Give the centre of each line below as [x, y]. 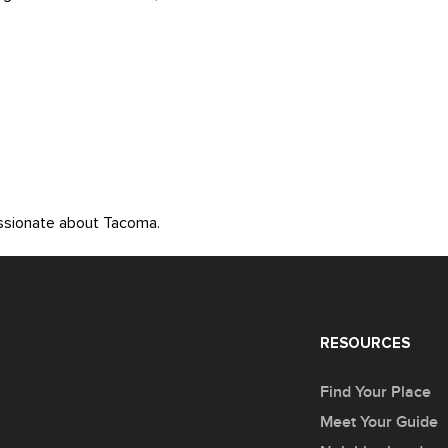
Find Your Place [375, 392]
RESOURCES [365, 343]
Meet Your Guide [379, 422]
